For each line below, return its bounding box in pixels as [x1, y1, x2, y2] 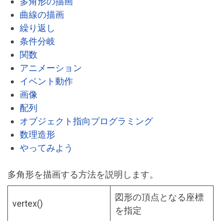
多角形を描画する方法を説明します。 [7, 169, 158, 180]
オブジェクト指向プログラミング [20, 116, 153, 127]
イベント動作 [20, 76, 73, 87]
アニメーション [20, 63, 82, 74]
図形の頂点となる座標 [115, 192, 204, 203]
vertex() [12, 198, 43, 209]
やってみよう [20, 143, 73, 153]
